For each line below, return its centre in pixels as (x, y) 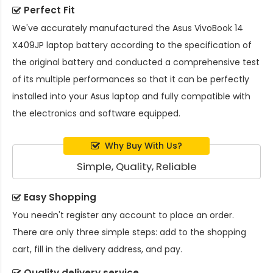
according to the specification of (180, 45)
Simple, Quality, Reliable (136, 166)
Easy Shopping (60, 197)
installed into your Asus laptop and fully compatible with (131, 96)
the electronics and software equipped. (96, 113)
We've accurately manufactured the (92, 28)
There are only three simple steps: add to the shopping (129, 232)
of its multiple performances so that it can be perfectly (131, 79)
